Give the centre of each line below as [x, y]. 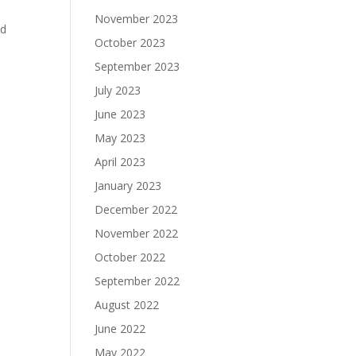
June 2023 [120, 114]
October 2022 [130, 257]
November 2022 [137, 233]
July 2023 [118, 90]
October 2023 [130, 43]
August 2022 [127, 305]
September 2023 [137, 66]
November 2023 [137, 19]
